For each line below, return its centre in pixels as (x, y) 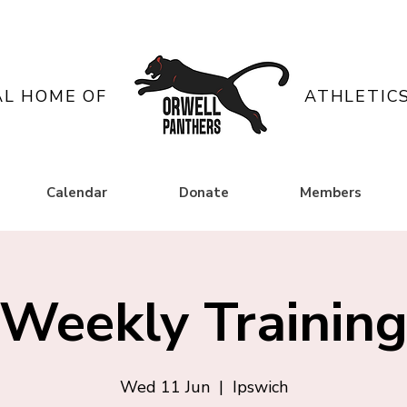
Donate (203, 193)
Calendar (76, 193)
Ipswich (260, 387)
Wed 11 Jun (164, 387)
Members (331, 193)
